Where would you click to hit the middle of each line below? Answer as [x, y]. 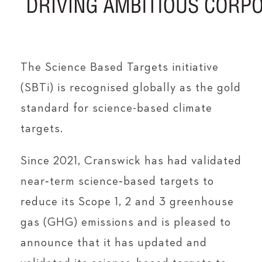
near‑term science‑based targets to [117, 181]
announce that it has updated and [114, 243]
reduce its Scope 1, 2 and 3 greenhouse [127, 202]
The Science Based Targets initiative [120, 67]
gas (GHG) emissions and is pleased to [126, 222]
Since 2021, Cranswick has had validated [131, 161]
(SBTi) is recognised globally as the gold [131, 88]
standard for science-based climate [116, 108]
